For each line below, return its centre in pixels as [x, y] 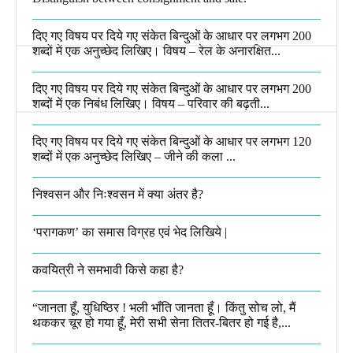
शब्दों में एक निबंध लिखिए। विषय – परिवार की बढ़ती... [151, 103]
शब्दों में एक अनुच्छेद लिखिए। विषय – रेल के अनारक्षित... [156, 50]
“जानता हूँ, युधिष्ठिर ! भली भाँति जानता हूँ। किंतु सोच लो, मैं [164, 307]
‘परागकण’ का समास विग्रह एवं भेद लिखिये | [130, 232]
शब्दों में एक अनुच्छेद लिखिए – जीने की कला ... [134, 156]
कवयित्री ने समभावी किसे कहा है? [108, 269]
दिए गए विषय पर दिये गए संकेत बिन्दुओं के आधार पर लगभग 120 [172, 141]
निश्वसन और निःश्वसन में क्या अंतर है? [118, 194]
